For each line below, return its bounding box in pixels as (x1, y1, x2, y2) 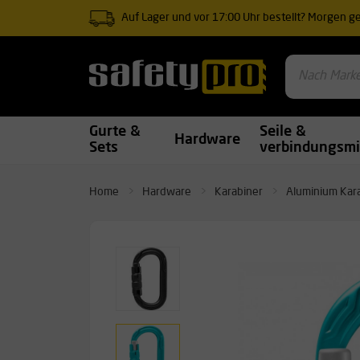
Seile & (260, 125, 307, 140)
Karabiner (215, 186, 263, 198)
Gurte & (89, 125, 141, 140)
